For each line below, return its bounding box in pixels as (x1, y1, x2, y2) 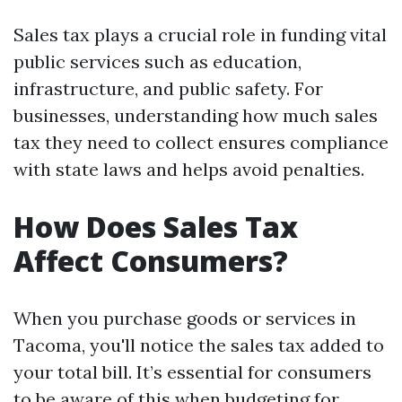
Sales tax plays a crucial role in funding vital (13, 23, 387, 46)
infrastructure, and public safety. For (13, 77, 323, 100)
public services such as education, (13, 50, 301, 73)
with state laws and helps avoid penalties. (13, 158, 364, 180)
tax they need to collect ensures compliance (13, 131, 389, 153)
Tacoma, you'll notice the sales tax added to (13, 334, 384, 356)
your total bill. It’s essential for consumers (13, 361, 371, 383)
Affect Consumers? (13, 241, 288, 280)
